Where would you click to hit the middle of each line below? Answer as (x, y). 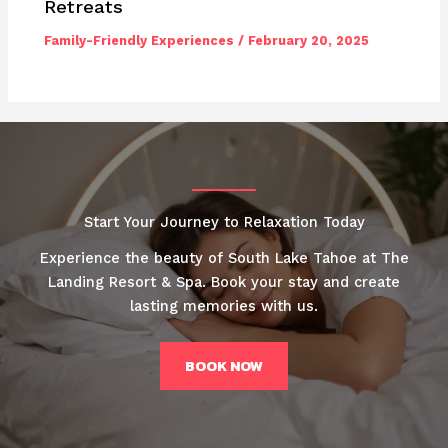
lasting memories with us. (224, 305)
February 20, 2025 (309, 40)
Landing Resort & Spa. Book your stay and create (224, 281)
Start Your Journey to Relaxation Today (224, 221)
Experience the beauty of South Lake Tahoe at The (224, 257)
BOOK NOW (224, 365)
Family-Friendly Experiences (139, 40)
